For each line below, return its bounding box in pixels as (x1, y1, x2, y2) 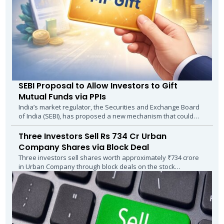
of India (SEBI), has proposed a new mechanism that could (18, 111, 193, 120)
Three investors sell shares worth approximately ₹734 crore (18, 152, 199, 162)
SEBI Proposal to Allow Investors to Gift (18, 79, 177, 91)
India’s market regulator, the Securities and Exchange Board (18, 102, 199, 111)
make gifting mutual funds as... (18, 120, 111, 129)
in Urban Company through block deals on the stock (18, 161, 175, 171)
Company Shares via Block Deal (18, 141, 149, 153)
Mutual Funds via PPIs (18, 90, 106, 102)
